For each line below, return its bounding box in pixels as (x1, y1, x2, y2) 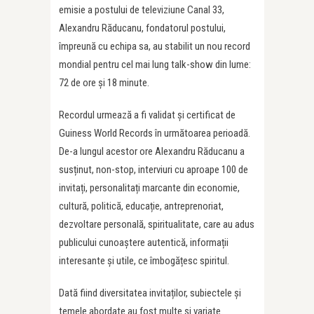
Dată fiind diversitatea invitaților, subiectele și (59, 286, 241, 299)
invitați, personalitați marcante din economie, (59, 181, 240, 194)
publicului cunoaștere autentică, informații (59, 235, 228, 249)
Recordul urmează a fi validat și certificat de (59, 108, 235, 121)
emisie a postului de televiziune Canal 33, (59, 3, 224, 16)
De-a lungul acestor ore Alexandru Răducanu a (59, 144, 245, 158)
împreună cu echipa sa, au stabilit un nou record (59, 39, 250, 53)
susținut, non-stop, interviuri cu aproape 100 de (59, 163, 248, 176)
